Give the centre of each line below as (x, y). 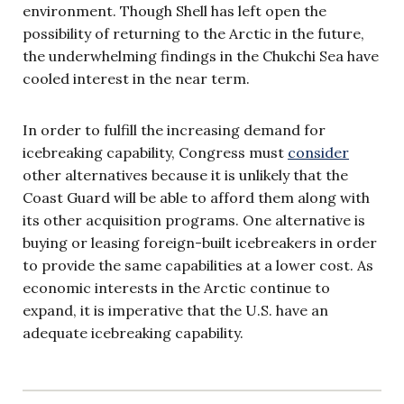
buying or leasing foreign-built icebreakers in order (200, 242)
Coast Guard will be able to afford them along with (196, 197)
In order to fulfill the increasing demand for (174, 129)
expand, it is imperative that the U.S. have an (175, 310)
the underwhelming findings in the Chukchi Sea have (201, 55)
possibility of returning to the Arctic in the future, (193, 33)
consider (318, 152)
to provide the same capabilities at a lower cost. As (198, 265)
